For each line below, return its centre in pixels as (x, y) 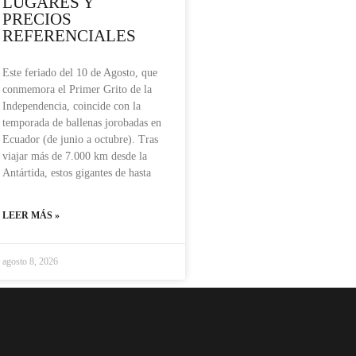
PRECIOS (37, 19)
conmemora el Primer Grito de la (77, 90)
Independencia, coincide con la (72, 106)
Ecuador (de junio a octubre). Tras (80, 140)
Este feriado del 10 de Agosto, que (80, 73)
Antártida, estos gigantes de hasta (77, 173)
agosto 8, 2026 (30, 262)
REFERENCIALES (69, 36)
